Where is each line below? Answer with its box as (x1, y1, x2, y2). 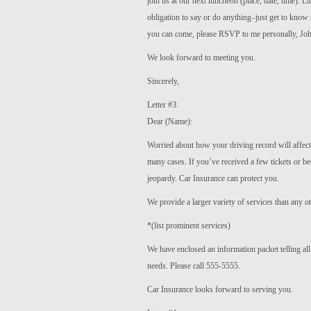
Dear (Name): (147, 117, 192, 126)
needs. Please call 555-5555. (147, 261, 240, 271)
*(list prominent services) (147, 221, 230, 230)
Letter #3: (147, 100, 178, 110)
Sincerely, (147, 76, 179, 86)
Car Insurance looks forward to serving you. (147, 285, 293, 294)
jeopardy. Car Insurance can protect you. (147, 174, 279, 183)
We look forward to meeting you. (147, 53, 255, 62)
